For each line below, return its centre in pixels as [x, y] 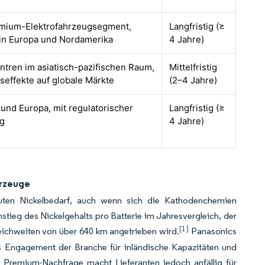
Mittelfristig [193, 67]
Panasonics [213, 231]
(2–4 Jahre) [193, 80]
